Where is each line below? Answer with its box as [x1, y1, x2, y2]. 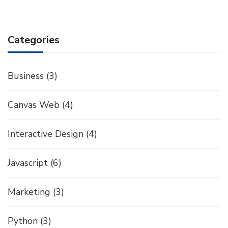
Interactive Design [8, 128, 83, 140]
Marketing [8, 186, 50, 198]
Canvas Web [8, 99, 60, 111]
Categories [8, 33, 60, 47]
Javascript [8, 157, 48, 169]
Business [8, 70, 44, 82]
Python [8, 215, 38, 227]
